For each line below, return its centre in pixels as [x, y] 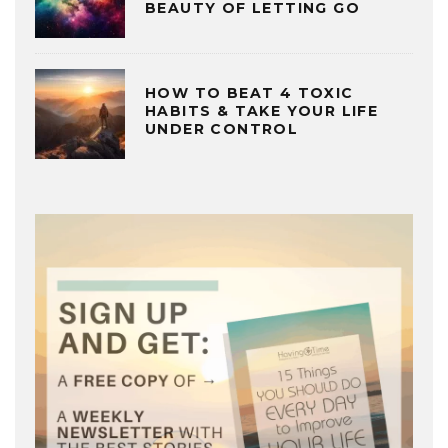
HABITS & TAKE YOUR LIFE [262, 111]
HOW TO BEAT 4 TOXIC [249, 93]
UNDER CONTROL [224, 129]
